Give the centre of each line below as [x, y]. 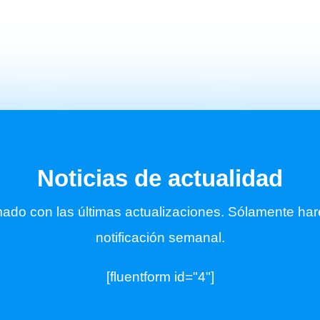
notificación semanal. [160, 238]
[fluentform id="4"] [160, 277]
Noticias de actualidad [160, 179]
